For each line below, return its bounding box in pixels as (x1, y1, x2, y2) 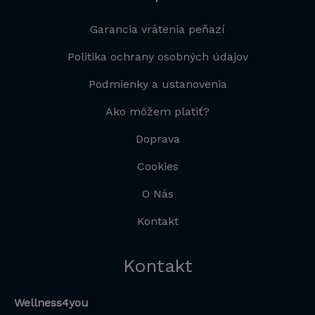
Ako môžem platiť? (105, 105, 210, 119)
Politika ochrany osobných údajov (67, 50, 248, 64)
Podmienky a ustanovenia (88, 77, 227, 91)
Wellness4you (14, 295, 89, 309)
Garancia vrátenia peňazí (90, 22, 225, 37)
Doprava (135, 132, 180, 146)
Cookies (136, 160, 179, 174)
